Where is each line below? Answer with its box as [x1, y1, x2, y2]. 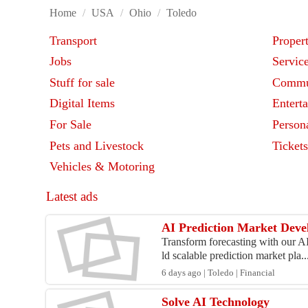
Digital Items [49, 96, 115, 111]
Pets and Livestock [49, 139, 144, 153]
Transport [49, 34, 97, 48]
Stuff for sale [49, 76, 115, 90]
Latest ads [46, 189, 98, 204]
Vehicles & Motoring [49, 159, 155, 174]
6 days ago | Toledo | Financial [162, 268, 276, 278]
